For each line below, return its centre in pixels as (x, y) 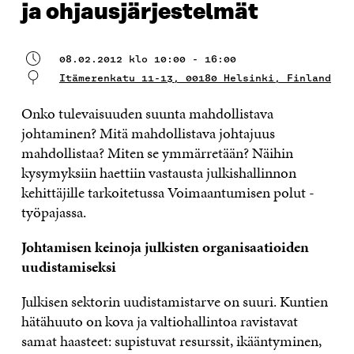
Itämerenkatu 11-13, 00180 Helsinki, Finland (195, 78)
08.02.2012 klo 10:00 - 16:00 (147, 59)
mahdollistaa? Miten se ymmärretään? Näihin (157, 153)
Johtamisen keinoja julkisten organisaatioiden (165, 247)
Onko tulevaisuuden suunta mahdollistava (147, 113)
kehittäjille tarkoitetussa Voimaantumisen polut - (168, 192)
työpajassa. (53, 212)
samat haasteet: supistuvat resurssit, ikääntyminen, (171, 341)
